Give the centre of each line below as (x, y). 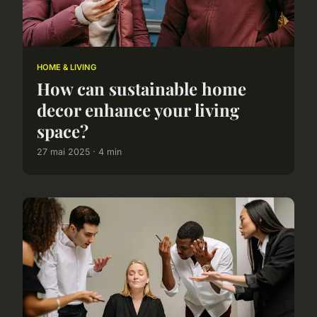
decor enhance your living (138, 109)
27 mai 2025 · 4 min (79, 151)
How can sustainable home (142, 88)
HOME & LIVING (67, 67)
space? (63, 131)
